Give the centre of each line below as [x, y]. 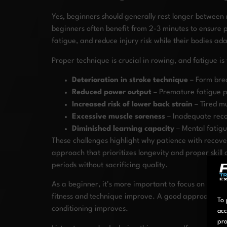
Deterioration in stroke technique [130, 81]
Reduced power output [112, 93]
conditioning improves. [90, 209]
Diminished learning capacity [123, 129]
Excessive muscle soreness [119, 117]
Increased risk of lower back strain [132, 105]
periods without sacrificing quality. [110, 166]
